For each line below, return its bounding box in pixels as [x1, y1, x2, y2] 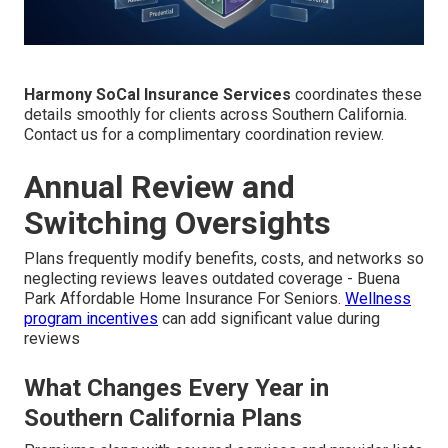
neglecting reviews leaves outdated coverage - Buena [24, 268, 400, 288]
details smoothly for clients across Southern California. [24, 104, 407, 124]
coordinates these [291, 84, 422, 104]
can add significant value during [158, 308, 380, 328]
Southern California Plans [24, 403, 302, 432]
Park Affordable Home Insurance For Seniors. [24, 288, 345, 308]
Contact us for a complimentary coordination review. [24, 124, 384, 144]
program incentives [24, 308, 158, 328]
